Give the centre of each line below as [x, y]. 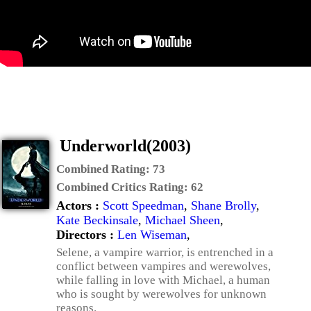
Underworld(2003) [125, 146]
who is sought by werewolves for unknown [161, 294]
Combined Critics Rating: [124, 187]
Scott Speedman [143, 205]
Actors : [79, 205]
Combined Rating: [104, 169]
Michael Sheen [183, 220]
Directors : [87, 235]
